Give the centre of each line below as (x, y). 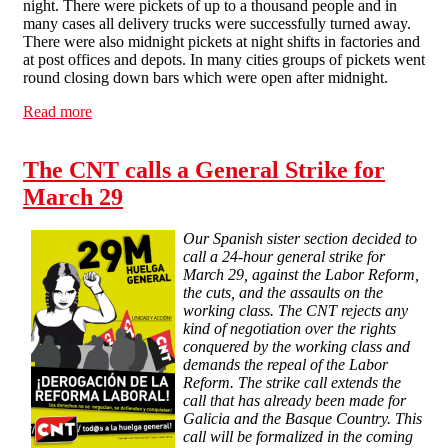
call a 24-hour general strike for (284, 257)
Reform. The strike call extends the (292, 383)
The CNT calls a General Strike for (204, 169)
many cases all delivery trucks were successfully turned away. (217, 23)
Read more (57, 111)
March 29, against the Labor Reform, (301, 275)
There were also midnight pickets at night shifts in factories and (221, 41)
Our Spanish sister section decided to (300, 239)
